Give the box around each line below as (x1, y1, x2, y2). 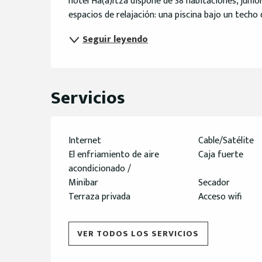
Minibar (68, 175, 99, 191)
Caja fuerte (198, 147, 243, 163)
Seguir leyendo (82, 32, 149, 48)
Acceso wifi (198, 189, 242, 205)
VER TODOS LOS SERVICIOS (77, 226, 199, 241)
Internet (68, 133, 102, 149)
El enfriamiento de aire (68, 147, 160, 163)
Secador (198, 175, 230, 191)
